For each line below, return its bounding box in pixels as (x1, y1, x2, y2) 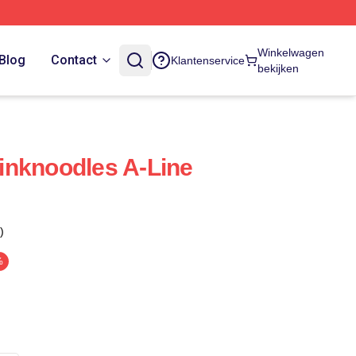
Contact (51, 52, 97, 68)
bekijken (257, 62, 299, 75)
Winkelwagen (257, 46, 324, 59)
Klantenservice (170, 54, 245, 67)
